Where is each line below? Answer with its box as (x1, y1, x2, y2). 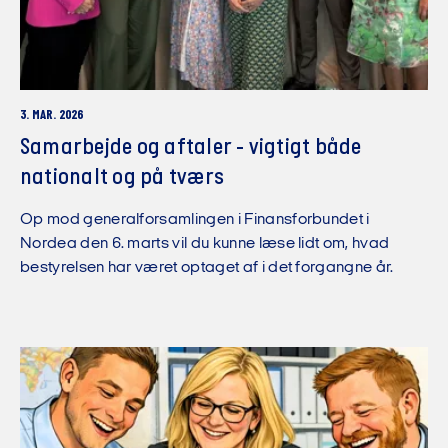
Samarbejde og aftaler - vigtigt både (20, 136, 362, 161)
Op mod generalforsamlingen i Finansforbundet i (20, 212, 370, 229)
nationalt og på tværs (20, 166, 225, 191)
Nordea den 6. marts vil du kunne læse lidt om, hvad (20, 236, 390, 253)
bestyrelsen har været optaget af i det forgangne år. (20, 260, 394, 277)
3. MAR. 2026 (20, 107, 83, 123)
